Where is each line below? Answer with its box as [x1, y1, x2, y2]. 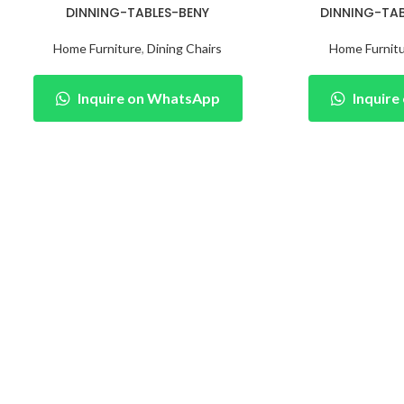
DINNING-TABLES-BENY [66, 4, 210, 23]
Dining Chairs [147, 41, 223, 57]
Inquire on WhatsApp [77, 89, 220, 107]
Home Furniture [53, 41, 142, 57]
